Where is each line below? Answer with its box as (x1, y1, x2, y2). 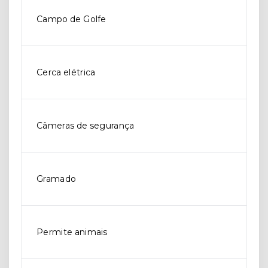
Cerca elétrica (36, 67, 96, 78)
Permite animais (36, 227, 108, 237)
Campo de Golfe (36, 14, 106, 25)
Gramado (36, 173, 77, 184)
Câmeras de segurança (36, 120, 135, 131)
